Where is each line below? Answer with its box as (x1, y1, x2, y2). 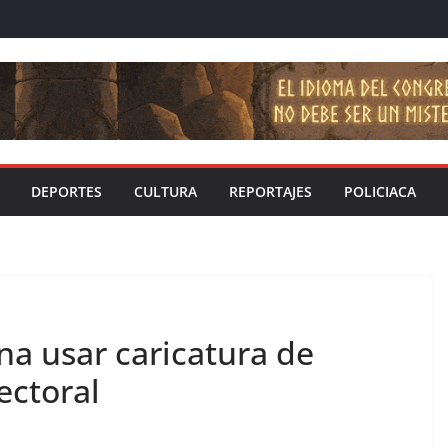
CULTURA (134, 182, 197, 202)
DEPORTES (31, 182, 102, 202)
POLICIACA (344, 182, 416, 202)
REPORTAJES (229, 182, 312, 202)
